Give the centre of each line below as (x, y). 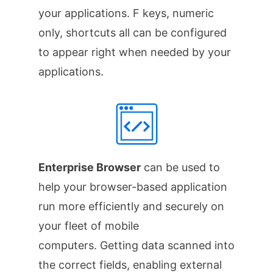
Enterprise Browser (89, 168)
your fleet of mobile (88, 226)
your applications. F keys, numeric (126, 13)
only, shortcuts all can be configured (132, 32)
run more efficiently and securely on (131, 207)
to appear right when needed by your (134, 52)
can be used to (180, 168)
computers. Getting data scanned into (136, 246)
